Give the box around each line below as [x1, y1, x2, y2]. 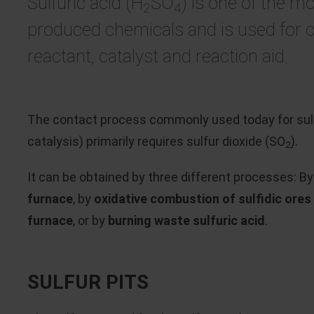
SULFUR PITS [27, 271, 149, 294]
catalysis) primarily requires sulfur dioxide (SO [27, 134, 285, 149]
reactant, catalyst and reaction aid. [27, 46, 288, 67]
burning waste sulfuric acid [108, 213, 265, 228]
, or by [73, 213, 108, 228]
